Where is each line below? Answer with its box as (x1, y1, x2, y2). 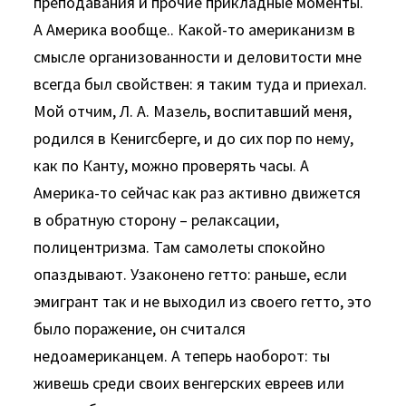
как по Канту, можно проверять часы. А (34, 155, 310, 176)
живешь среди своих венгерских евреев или (34, 372, 345, 393)
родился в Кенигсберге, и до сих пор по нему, (34, 128, 354, 149)
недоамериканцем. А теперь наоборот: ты (34, 345, 331, 366)
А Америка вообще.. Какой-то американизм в (34, 19, 356, 40)
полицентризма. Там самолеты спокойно (34, 237, 326, 257)
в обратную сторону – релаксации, (34, 209, 280, 230)
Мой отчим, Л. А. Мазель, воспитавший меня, (34, 101, 353, 121)
